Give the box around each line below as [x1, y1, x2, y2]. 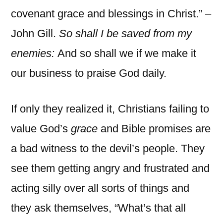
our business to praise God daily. [11, 66, 166, 79]
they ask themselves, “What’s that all [11, 201, 186, 214]
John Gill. [11, 27, 59, 40]
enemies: [11, 47, 57, 59]
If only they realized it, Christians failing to [11, 102, 209, 115]
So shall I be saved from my [59, 27, 192, 40]
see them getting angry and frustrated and [11, 162, 210, 174]
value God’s [11, 122, 71, 135]
